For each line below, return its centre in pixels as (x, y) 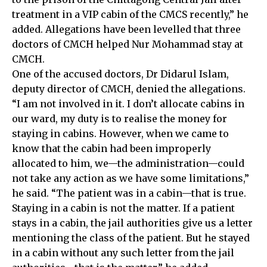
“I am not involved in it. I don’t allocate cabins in (128, 103)
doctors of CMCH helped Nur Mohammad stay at (128, 44)
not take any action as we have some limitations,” (131, 178)
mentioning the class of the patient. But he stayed (131, 237)
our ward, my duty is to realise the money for (119, 118)
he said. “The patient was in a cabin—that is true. (129, 193)
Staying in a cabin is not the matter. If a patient (123, 208)
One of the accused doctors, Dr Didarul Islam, (120, 74)
